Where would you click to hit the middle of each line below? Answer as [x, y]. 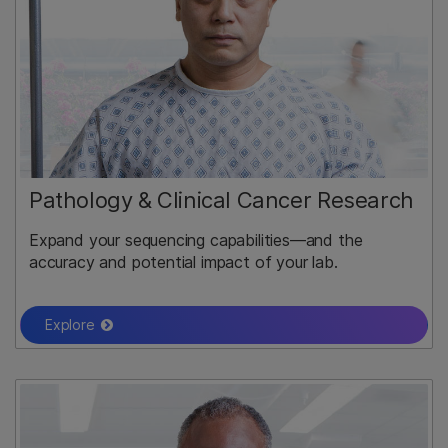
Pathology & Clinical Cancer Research [221, 200]
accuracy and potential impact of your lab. [183, 262]
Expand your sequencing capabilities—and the [196, 240]
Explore [70, 325]
